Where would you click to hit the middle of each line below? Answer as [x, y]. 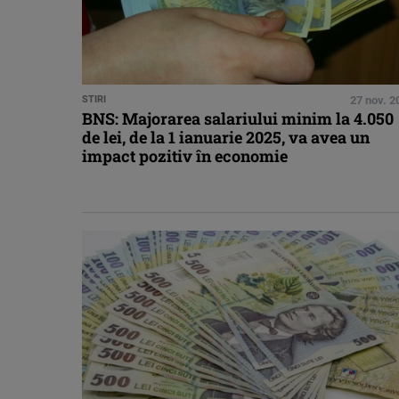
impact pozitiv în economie [185, 155]
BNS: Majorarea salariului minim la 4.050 [238, 118]
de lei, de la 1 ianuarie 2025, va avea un [226, 137]
